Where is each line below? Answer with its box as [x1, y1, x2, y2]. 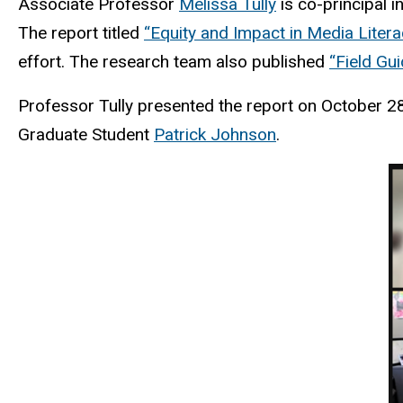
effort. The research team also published [18, 50, 329, 72]
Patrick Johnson [154, 123, 276, 145]
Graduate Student [18, 123, 154, 145]
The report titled [18, 22, 144, 43]
